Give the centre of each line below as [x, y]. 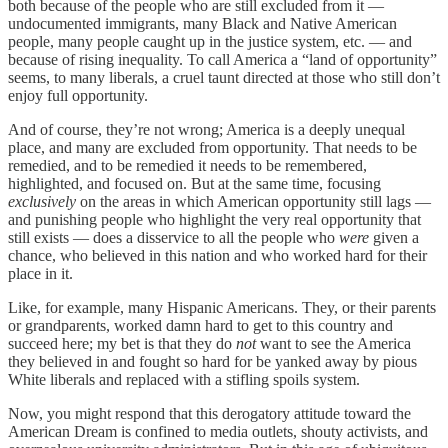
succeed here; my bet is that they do [122, 343]
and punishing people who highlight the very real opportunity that [214, 219]
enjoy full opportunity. [78, 95]
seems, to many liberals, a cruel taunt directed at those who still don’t [224, 77]
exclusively [42, 201]
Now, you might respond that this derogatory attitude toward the [209, 413]
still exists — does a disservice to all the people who [173, 237]
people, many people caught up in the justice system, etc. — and [210, 41]
